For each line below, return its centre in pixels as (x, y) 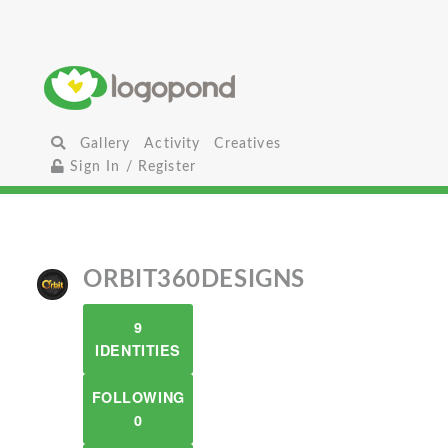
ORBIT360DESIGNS (194, 280)
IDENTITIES (138, 350)
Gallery (105, 143)
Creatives (247, 143)
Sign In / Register (131, 166)
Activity (172, 143)
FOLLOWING (138, 397)
